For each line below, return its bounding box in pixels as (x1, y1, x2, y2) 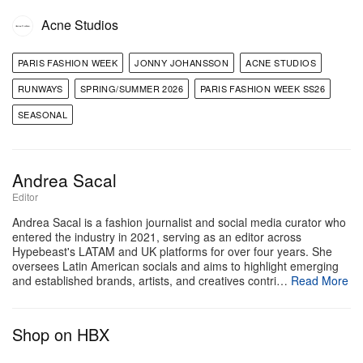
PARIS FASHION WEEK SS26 (200, 81, 326, 95)
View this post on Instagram (104, 164, 259, 178)
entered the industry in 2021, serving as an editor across (12, 228, 301, 245)
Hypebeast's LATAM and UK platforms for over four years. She (12, 242, 332, 259)
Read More (291, 271, 348, 288)
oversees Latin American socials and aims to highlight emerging (12, 257, 339, 274)
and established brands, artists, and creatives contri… (12, 271, 288, 288)
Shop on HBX (12, 322, 109, 346)
